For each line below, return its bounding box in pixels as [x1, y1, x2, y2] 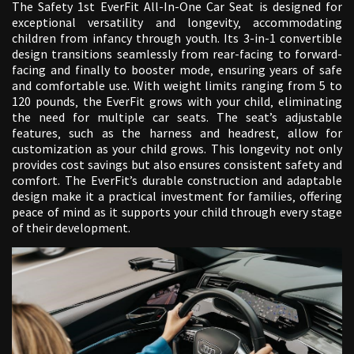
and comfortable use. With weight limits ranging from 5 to [12, 77, 342, 94]
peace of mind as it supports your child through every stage [12, 204, 342, 220]
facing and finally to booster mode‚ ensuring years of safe [12, 62, 342, 78]
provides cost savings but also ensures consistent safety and [12, 156, 342, 173]
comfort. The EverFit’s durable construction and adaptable [12, 172, 342, 189]
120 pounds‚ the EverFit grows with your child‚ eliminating [12, 93, 342, 110]
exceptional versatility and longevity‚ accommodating [12, 14, 342, 31]
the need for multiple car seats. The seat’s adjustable [12, 109, 342, 126]
